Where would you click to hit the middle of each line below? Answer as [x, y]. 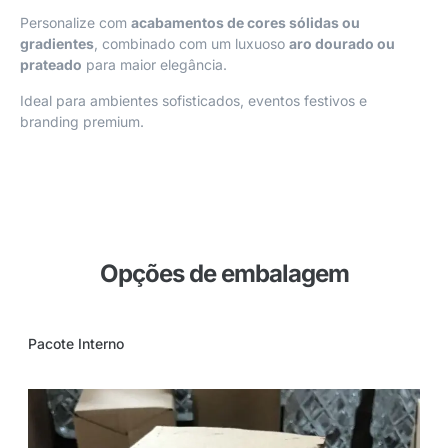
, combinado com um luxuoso [191, 44]
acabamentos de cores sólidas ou [245, 23]
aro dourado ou [342, 44]
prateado [51, 65]
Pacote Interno [76, 344]
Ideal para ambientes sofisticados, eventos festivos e [193, 100]
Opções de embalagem [224, 274]
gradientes [57, 44]
